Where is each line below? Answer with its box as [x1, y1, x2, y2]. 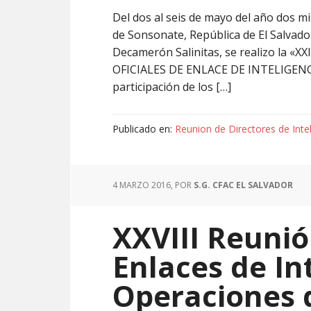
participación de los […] [112, 79, 231, 94]
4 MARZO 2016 [112, 179, 171, 191]
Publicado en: [112, 122, 175, 135]
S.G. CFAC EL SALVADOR [194, 179, 293, 191]
